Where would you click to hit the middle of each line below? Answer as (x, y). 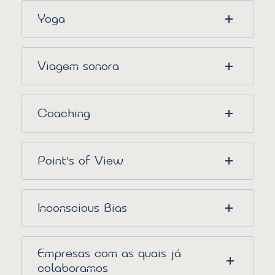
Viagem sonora (78, 66)
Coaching (64, 114)
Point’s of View (80, 161)
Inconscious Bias (82, 208)
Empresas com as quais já (109, 254)
